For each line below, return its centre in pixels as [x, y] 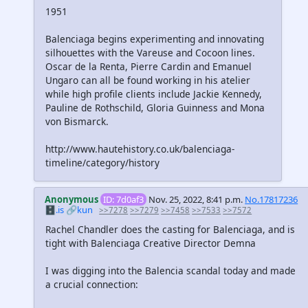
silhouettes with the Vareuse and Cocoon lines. [150, 52]
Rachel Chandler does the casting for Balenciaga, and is [170, 229]
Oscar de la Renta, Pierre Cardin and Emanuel [148, 66]
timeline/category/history [102, 162]
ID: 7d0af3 [124, 199]
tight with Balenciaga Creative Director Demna [151, 243]
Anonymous [72, 199]
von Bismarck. [77, 121]
